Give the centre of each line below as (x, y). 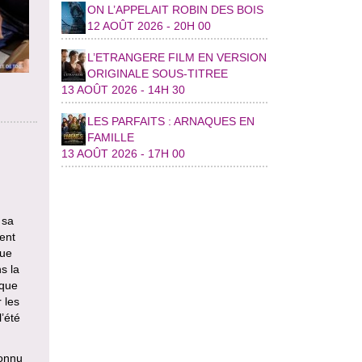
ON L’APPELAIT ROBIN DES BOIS (175, 9)
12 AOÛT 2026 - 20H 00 (149, 25)
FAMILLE (110, 137)
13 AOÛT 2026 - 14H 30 (123, 89)
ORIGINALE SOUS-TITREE (157, 73)
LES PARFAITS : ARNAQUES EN (170, 121)
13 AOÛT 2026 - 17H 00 (123, 153)
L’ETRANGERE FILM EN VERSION (177, 57)
